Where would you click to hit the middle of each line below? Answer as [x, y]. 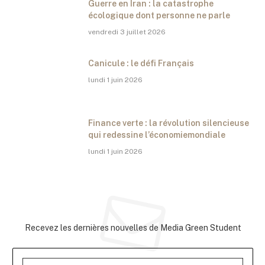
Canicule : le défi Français [141, 64]
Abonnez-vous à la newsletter [133, 201]
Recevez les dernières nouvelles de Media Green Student [133, 228]
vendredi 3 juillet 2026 [127, 32]
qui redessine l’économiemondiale [157, 135]
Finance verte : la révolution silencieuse [169, 123]
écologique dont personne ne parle [159, 16]
